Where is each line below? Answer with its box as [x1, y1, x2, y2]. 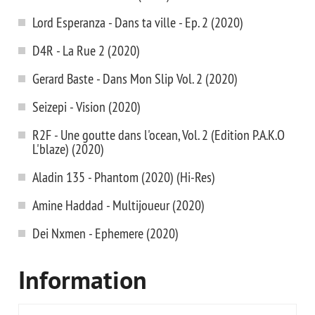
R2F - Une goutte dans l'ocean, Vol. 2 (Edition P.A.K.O [32, 126, 285, 143]
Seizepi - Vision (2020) [32, 98, 141, 115]
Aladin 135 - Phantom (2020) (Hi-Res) [32, 168, 215, 186]
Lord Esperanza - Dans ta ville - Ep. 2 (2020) [32, 13, 243, 31]
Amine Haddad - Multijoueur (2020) [32, 196, 205, 214]
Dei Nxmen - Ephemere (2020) [32, 224, 179, 242]
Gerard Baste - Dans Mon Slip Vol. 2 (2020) [32, 70, 238, 87]
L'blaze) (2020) [32, 140, 104, 157]
